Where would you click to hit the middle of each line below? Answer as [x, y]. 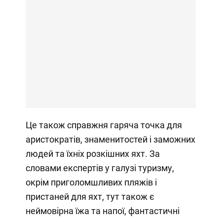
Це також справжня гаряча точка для [104, 125]
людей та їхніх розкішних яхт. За [92, 154]
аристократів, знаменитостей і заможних [110, 140]
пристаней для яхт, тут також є [90, 197]
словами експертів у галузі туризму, [100, 168]
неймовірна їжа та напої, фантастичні [102, 211]
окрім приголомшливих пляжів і [91, 183]
